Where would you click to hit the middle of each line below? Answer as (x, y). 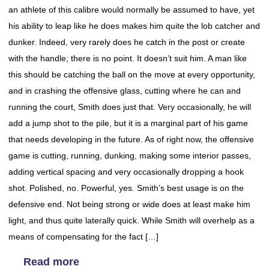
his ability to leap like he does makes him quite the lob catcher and (134, 26)
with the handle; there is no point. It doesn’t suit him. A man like (128, 58)
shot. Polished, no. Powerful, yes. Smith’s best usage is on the (126, 188)
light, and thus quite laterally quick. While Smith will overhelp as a (131, 220)
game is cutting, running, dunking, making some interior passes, (130, 156)
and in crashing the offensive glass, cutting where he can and (125, 91)
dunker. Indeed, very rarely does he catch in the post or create (127, 42)
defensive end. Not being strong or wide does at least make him (129, 204)
